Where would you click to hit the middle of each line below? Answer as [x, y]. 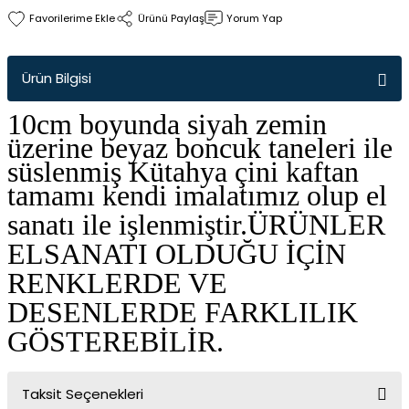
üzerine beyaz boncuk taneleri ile [200, 148]
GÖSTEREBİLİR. [115, 341]
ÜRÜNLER [316, 225]
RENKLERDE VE [117, 283]
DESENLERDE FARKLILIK [183, 312]
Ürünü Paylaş [171, 18]
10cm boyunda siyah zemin [167, 124]
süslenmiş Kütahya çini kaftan [183, 172]
